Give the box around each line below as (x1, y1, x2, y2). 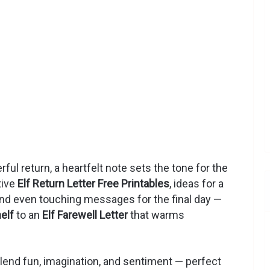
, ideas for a (169, 177, 224, 190)
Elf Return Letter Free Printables (17, 177, 169, 190)
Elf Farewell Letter (42, 209, 128, 222)
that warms (128, 209, 184, 222)
